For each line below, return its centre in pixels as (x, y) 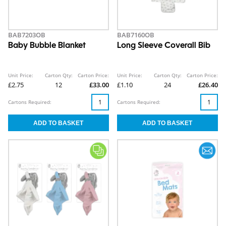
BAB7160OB (136, 35)
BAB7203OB (27, 35)
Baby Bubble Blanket (47, 46)
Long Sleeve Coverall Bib (164, 46)
